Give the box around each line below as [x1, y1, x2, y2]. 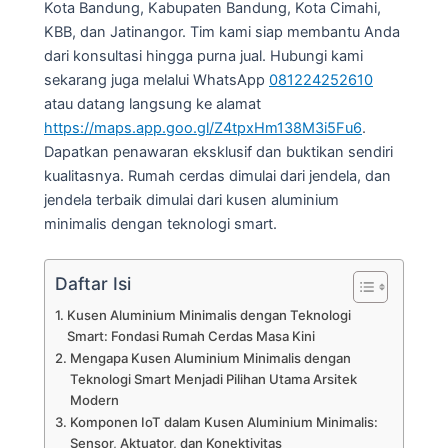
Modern [69, 392, 119, 409]
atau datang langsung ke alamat [44, 94, 261, 113]
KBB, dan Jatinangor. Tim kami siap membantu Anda [44, 22, 400, 41]
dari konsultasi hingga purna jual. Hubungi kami [44, 46, 363, 65]
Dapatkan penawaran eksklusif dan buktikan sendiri [44, 142, 393, 161]
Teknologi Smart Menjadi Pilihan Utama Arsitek [69, 371, 357, 388]
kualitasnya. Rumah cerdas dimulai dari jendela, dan [44, 166, 391, 185]
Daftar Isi [55, 272, 131, 294]
